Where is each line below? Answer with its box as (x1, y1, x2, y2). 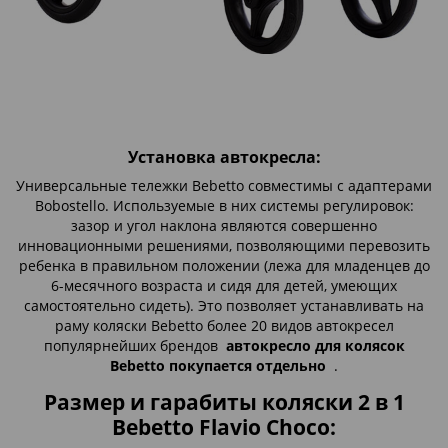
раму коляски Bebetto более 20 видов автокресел (54, 316, 394, 336)
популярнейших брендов (43, 336, 226, 356)
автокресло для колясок (225, 336, 405, 356)
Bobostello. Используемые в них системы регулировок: (34, 196, 414, 216)
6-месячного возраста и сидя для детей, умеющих (51, 276, 397, 296)
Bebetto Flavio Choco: (112, 413, 336, 442)
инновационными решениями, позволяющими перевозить (18, 236, 430, 256)
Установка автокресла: (127, 146, 321, 169)
